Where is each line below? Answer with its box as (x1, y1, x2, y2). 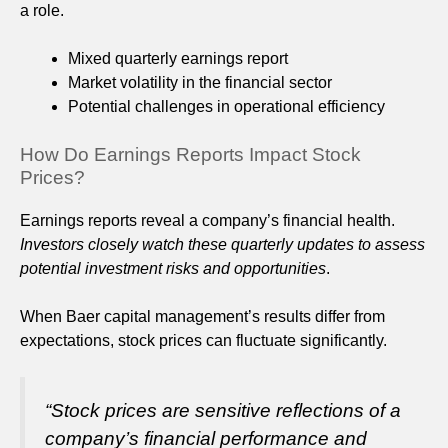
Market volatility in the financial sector (68, 73, 332, 91)
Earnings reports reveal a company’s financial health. (20, 211, 395, 229)
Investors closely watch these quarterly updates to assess (20, 235, 425, 253)
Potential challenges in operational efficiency (68, 97, 385, 115)
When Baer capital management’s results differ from (20, 307, 385, 325)
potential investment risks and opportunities (20, 259, 326, 277)
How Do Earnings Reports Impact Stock (20, 143, 361, 165)
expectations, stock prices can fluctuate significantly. (20, 331, 387, 349)
